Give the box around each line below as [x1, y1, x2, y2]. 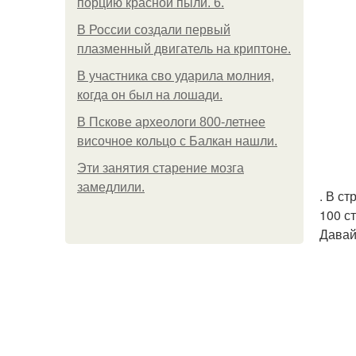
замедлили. [77, 180, 145, 194]
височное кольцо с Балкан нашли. [77, 134, 277, 148]
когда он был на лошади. [77, 88, 222, 102]
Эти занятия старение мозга [77, 161, 244, 175]
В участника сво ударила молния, [77, 69, 274, 83]
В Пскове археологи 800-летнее [77, 115, 265, 129]
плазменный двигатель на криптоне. [77, 42, 291, 56]
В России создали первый [77, 23, 230, 37]
